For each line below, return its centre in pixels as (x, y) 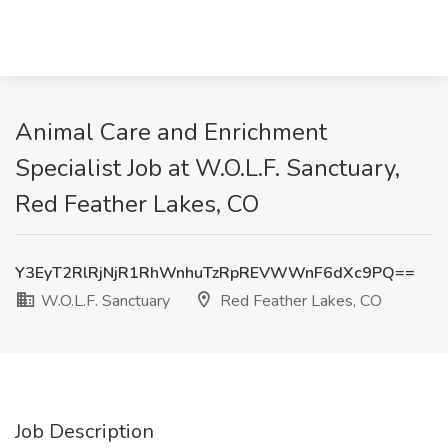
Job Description (84, 431)
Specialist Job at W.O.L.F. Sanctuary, (207, 168)
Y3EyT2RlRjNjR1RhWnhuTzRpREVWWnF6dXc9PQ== (215, 273)
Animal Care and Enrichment (171, 132)
